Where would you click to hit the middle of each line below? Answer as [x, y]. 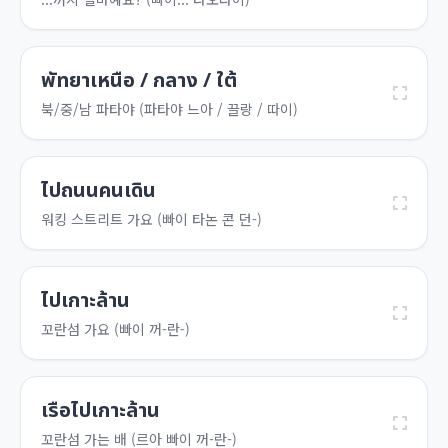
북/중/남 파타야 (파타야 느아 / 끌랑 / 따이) [169, 109]
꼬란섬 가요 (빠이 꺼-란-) [115, 329]
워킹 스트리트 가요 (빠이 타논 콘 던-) [151, 219]
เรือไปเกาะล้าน [100, 411]
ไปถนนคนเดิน [98, 191]
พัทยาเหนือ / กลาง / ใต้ [139, 81]
